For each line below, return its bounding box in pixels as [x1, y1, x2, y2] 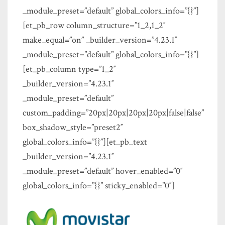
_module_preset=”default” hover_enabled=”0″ [23, 165, 183, 177]
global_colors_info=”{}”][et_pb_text [23, 136, 147, 148]
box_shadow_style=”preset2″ [23, 122, 123, 133]
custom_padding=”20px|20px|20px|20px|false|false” [23, 107, 204, 119]
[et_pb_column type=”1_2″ [23, 63, 116, 75]
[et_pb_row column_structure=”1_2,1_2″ [23, 20, 166, 31]
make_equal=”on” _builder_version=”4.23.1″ [23, 34, 177, 46]
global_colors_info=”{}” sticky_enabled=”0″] [23, 180, 175, 191]
